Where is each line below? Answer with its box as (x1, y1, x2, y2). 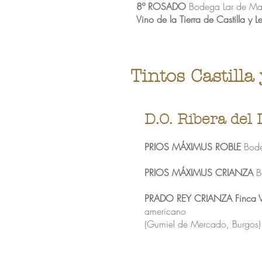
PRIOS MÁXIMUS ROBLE (144, 140, 241, 153)
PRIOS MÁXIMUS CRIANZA (144, 166, 253, 179)
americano (144, 205, 186, 218)
